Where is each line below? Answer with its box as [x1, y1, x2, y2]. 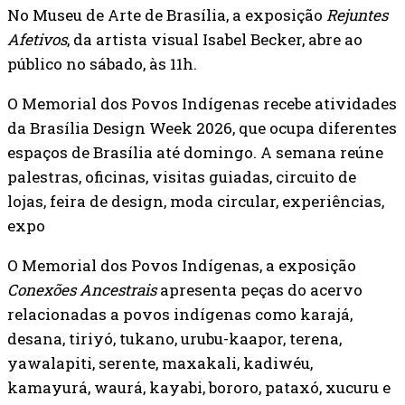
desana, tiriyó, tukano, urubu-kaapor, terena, [7, 327, 342, 349]
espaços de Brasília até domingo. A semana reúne [7, 141, 383, 163]
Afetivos [7, 28, 67, 50]
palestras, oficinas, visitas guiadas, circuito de [7, 165, 356, 187]
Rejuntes [326, 4, 388, 25]
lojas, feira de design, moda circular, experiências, [7, 190, 384, 212]
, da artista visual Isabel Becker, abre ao [67, 28, 363, 50]
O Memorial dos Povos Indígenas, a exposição [7, 254, 356, 276]
